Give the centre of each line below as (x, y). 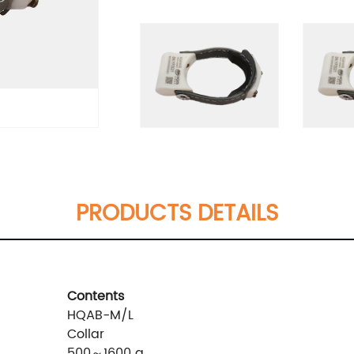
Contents (96, 296)
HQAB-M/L (100, 315)
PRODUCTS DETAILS (177, 214)
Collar (86, 334)
